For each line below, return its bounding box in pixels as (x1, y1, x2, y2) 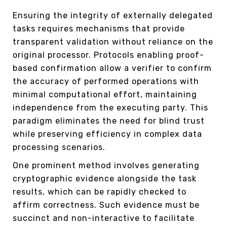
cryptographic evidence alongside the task (13, 173, 197, 183)
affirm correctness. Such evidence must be (13, 200, 200, 210)
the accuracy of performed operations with (13, 76, 199, 86)
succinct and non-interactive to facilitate (13, 213, 195, 223)
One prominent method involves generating (13, 160, 200, 170)
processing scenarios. (13, 142, 105, 152)
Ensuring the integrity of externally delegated (13, 10, 213, 20)
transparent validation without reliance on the (13, 36, 213, 47)
